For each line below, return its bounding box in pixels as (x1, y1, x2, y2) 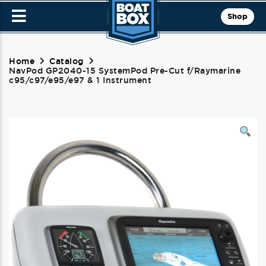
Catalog (49, 56, 84, 66)
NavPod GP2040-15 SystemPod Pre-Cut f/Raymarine (9, 66, 240, 75)
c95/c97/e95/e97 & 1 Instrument (9, 75, 151, 85)
